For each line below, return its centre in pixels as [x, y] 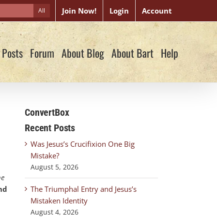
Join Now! [79, 11]
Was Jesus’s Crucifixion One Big [83, 144]
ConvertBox [47, 112]
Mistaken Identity [59, 201]
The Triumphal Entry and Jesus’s [84, 189]
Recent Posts [50, 128]
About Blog [83, 53]
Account [157, 11]
